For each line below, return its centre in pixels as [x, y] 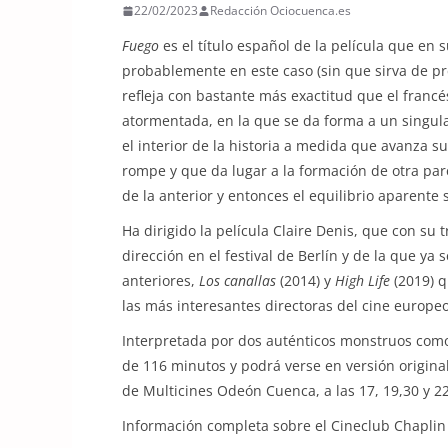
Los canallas [237, 280]
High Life [362, 280]
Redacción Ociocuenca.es [280, 10]
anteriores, [160, 280]
